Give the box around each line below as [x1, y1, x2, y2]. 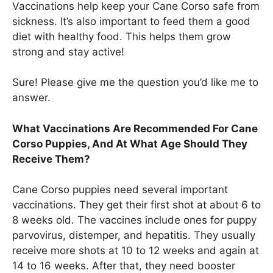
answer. [12, 91, 51, 104]
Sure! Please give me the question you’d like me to [12, 76, 258, 89]
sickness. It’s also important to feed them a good [12, 15, 250, 27]
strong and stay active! [12, 45, 124, 58]
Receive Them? [12, 152, 90, 165]
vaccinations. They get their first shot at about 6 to [12, 199, 261, 211]
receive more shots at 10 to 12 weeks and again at [12, 244, 259, 257]
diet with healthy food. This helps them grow [12, 30, 231, 43]
